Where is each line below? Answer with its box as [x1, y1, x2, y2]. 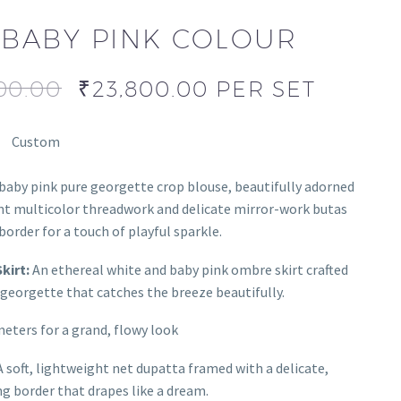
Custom [11, 132, 60, 150]
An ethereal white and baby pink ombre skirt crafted [29, 260, 348, 278]
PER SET [216, 76, 316, 101]
